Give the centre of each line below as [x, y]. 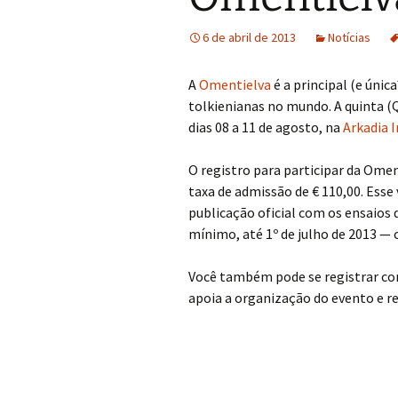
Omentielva [235, 84]
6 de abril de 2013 [249, 37]
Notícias [349, 37]
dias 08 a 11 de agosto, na [266, 127]
